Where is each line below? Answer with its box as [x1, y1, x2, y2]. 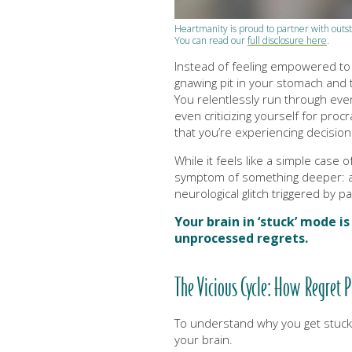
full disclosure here [247, 33, 327, 47]
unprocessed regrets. [174, 229, 308, 247]
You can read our [174, 33, 247, 47]
